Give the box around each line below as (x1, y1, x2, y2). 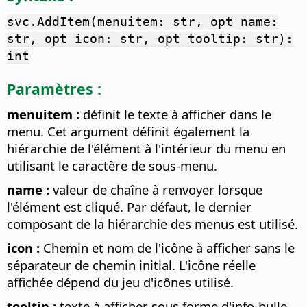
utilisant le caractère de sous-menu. (7, 157, 217, 175)
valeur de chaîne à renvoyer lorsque (49, 181, 262, 199)
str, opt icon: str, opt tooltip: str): (7, 32, 293, 47)
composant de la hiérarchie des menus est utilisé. (7, 215, 298, 233)
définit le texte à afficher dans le (79, 106, 271, 123)
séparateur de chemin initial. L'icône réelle (7, 256, 256, 274)
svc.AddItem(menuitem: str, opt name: (7, 14, 278, 29)
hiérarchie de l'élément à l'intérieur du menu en (7, 140, 286, 158)
